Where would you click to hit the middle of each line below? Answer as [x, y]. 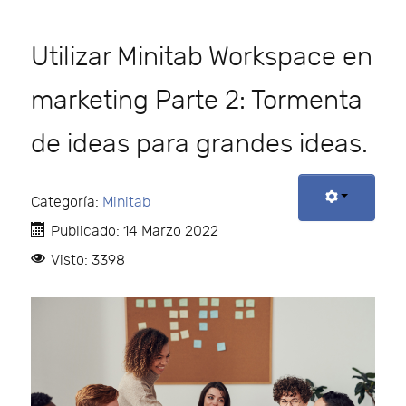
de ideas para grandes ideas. [199, 144]
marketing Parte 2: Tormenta [197, 100]
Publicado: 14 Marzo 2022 [135, 231]
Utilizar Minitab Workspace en [202, 57]
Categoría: [67, 202]
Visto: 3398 [88, 260]
